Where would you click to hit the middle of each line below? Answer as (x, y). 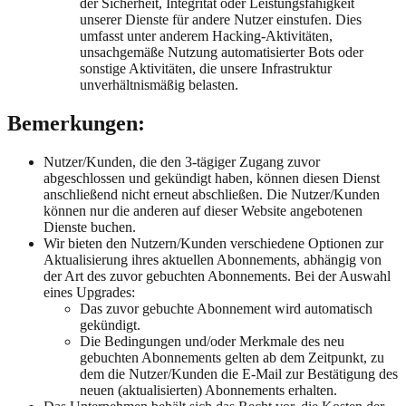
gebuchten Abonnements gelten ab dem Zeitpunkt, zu (232, 357)
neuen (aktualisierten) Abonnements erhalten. (208, 390)
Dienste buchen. (90, 227)
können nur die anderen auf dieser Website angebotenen (203, 210)
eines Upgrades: (89, 292)
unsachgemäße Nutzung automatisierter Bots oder (222, 52)
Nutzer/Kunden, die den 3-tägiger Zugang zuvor (182, 161)
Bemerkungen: (76, 123)
